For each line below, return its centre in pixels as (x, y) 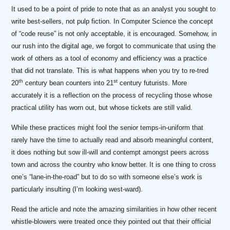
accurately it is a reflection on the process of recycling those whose (112, 95)
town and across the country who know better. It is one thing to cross (114, 165)
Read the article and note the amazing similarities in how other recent (114, 209)
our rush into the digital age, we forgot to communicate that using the (114, 46)
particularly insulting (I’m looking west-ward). (77, 189)
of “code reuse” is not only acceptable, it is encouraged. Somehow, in (114, 34)
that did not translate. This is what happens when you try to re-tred (110, 71)
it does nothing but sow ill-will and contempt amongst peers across (110, 152)
